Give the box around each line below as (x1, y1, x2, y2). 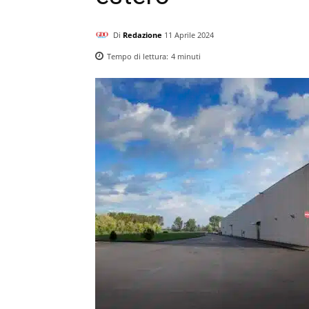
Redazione (123, 29, 162, 40)
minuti (175, 50, 201, 61)
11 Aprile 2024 (164, 29, 214, 40)
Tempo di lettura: (107, 50, 170, 61)
